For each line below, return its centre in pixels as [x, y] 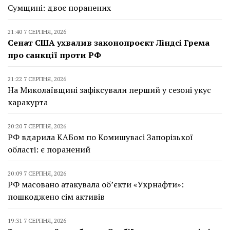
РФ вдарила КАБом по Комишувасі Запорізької [100, 137]
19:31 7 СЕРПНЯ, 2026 [37, 221]
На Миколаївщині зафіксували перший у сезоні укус [109, 90]
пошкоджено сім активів [56, 197]
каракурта [28, 102]
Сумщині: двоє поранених [59, 8]
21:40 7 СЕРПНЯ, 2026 [37, 32]
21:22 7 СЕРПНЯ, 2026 [37, 79]
